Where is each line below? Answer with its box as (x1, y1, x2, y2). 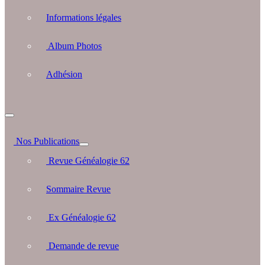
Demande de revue (46, 241, 119, 251)
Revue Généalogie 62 (46, 156, 130, 166)
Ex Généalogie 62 (46, 212, 116, 223)
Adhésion (46, 69, 82, 80)
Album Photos (46, 41, 102, 51)
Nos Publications (14, 136, 79, 147)
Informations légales (46, 12, 121, 23)
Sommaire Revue (46, 184, 111, 195)
